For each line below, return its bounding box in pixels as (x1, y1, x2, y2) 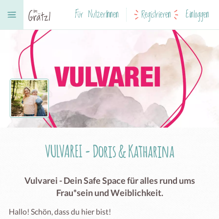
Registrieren (141, 6, 171, 23)
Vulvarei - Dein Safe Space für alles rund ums (24, 175, 195, 186)
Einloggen (186, 6, 209, 23)
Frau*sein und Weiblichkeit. (56, 187, 163, 198)
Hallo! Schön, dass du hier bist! (9, 207, 111, 216)
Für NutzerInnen (75, 6, 119, 23)
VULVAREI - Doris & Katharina (44, 139, 175, 163)
